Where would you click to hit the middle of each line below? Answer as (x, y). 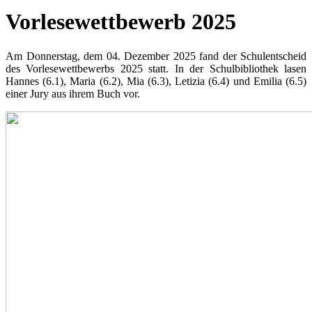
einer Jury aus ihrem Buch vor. (73, 93)
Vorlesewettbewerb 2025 (121, 22)
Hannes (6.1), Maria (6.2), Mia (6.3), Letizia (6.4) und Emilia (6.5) (156, 81)
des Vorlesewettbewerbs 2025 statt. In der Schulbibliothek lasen (156, 68)
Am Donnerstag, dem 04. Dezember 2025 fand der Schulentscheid (156, 56)
